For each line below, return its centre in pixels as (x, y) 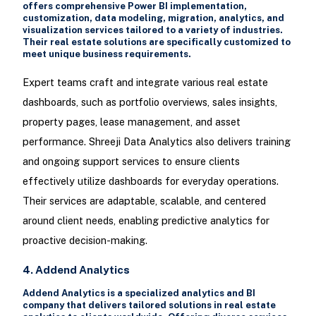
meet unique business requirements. (107, 54)
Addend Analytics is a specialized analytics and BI (139, 293)
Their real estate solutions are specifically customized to (156, 42)
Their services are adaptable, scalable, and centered (144, 200)
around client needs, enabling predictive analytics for (146, 220)
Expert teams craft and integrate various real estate (145, 82)
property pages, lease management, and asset (131, 121)
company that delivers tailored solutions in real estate (149, 305)
